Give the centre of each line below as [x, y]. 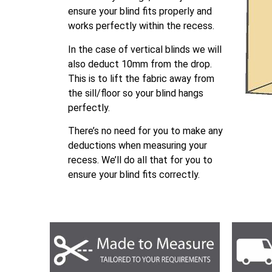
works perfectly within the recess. [141, 26]
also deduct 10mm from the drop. [140, 64]
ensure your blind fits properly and [140, 12]
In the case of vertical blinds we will [145, 49]
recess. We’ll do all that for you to [140, 160]
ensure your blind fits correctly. [134, 175]
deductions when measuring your [138, 146]
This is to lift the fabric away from [141, 78]
